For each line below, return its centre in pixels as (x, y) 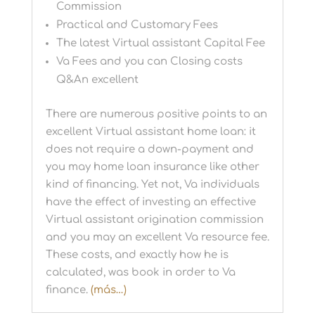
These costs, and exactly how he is (137, 255)
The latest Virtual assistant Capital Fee (160, 43)
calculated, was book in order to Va (140, 272)
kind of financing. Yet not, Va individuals (152, 184)
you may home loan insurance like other (152, 167)
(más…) (108, 290)
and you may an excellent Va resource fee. (157, 237)
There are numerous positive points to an (156, 114)
